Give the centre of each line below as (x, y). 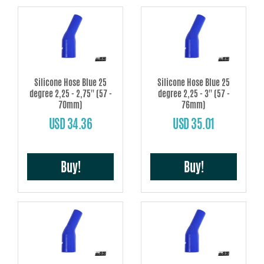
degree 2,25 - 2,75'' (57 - (70, 93)
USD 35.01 (194, 123)
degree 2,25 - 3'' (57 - (194, 93)
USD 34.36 (70, 123)
